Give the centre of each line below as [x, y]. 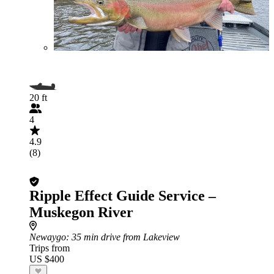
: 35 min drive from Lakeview [123, 237]
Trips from [50, 248]
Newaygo [48, 237]
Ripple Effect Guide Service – [123, 196]
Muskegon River [81, 212]
